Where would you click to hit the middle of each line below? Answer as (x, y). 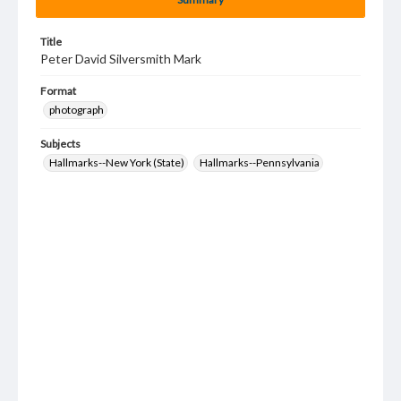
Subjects (60, 144)
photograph (77, 110)
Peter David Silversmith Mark (121, 59)
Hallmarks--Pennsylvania (260, 162)
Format (58, 91)
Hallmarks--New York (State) (117, 162)
